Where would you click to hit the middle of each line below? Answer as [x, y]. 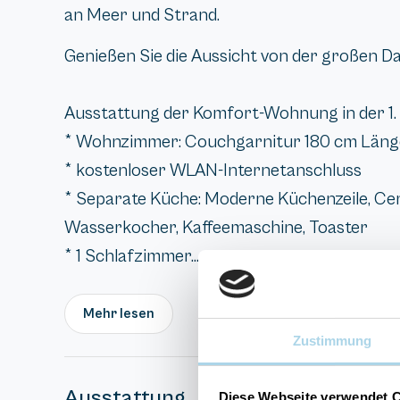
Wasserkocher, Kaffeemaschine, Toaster [216, 229]
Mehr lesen [119, 313]
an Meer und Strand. [142, 16]
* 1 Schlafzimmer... [132, 257]
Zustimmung [332, 341]
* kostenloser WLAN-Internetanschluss [213, 171]
